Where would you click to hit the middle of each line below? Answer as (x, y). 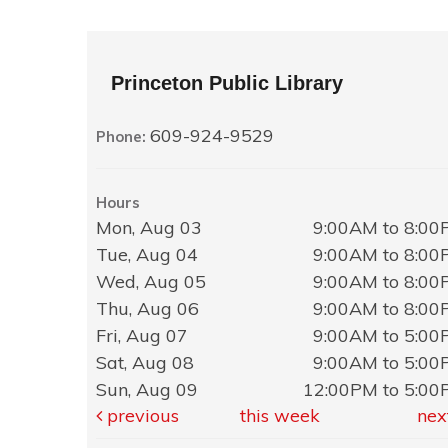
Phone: (123, 137)
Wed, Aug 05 (151, 282)
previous (140, 416)
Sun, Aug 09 (147, 390)
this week (280, 416)
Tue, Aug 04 (147, 255)
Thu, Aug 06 (147, 309)
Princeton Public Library (227, 83)
